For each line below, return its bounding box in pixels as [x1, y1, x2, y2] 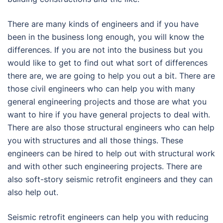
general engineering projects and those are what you [7, 97, 207, 107]
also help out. [7, 187, 58, 197]
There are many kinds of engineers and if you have [7, 19, 199, 29]
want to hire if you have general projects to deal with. [7, 110, 210, 119]
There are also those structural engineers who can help [7, 122, 215, 132]
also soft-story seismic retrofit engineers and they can [7, 174, 213, 184]
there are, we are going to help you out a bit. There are [7, 71, 215, 81]
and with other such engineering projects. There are [7, 161, 202, 171]
